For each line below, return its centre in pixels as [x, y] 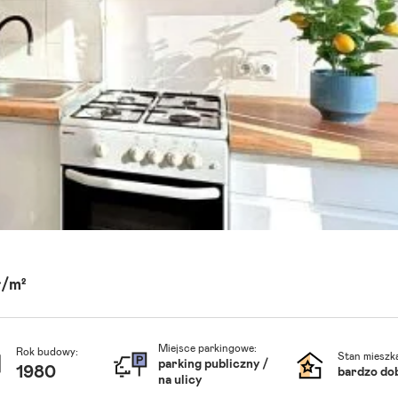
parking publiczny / [213, 364]
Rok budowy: [47, 352]
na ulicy [179, 380]
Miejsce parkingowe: [207, 348]
